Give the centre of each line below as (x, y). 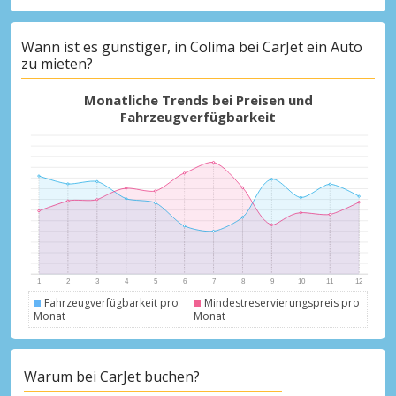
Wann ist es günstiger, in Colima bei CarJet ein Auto (192, 46)
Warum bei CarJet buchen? (112, 376)
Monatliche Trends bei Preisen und (198, 100)
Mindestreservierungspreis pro (282, 303)
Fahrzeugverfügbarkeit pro (111, 303)
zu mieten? (57, 63)
